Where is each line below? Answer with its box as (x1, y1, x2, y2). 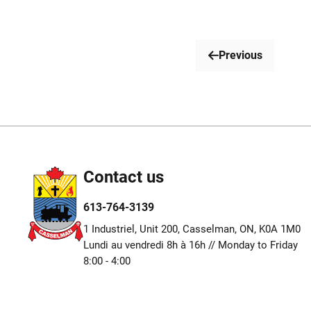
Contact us (83, 167, 165, 187)
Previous (218, 49, 262, 62)
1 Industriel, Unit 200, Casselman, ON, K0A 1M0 (83, 222, 301, 235)
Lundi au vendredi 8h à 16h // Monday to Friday (83, 238, 299, 251)
